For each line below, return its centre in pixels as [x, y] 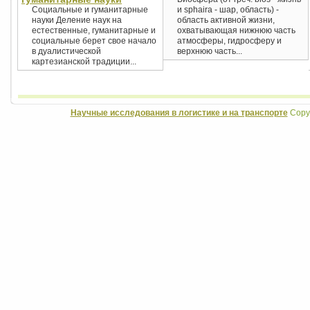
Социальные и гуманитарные [90, 10]
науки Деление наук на [77, 20]
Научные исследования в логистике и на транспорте [179, 113]
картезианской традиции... [84, 62]
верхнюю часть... [210, 52]
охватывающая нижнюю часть [236, 31]
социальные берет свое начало [94, 41]
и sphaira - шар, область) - [228, 10]
